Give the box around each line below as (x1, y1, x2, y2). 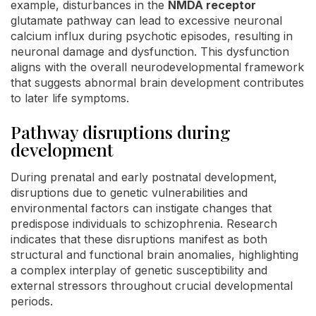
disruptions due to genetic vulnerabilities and (11, 185, 248, 200)
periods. (11, 293, 53, 308)
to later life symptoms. (11, 90, 129, 105)
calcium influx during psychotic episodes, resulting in (11, 28, 293, 43)
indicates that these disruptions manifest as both (11, 231, 267, 246)
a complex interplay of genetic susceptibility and (11, 262, 267, 277)
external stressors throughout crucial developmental (11, 278, 293, 293)
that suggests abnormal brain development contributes (11, 75, 304, 90)
